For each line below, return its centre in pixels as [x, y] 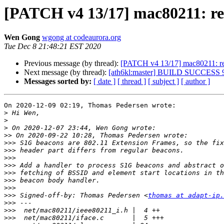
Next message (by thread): [66, 72]
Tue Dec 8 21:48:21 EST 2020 [52, 46]
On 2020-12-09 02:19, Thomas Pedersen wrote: [90, 105]
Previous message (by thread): [72, 63]
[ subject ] [163, 81]
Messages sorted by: [58, 81]
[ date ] [104, 81]
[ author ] [195, 81]
